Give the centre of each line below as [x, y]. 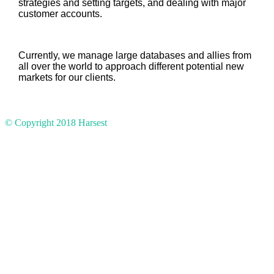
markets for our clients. [67, 77]
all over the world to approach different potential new [131, 66]
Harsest [93, 122]
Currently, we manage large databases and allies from [135, 55]
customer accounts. [60, 13]
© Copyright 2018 [42, 122]
